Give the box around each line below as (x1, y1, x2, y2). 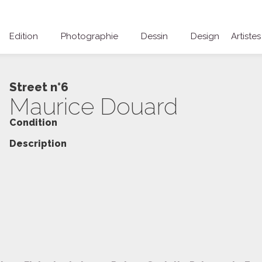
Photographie (61, 31, 118, 42)
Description (9, 138, 67, 149)
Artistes (231, 31, 261, 42)
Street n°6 (9, 80, 68, 94)
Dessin (141, 31, 168, 42)
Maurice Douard (9, 92, 178, 120)
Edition (9, 31, 38, 42)
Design (191, 31, 219, 42)
